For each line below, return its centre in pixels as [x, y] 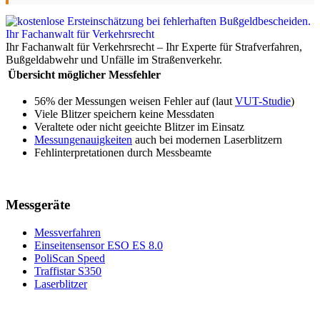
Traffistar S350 [68, 271]
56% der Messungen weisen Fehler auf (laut [135, 101]
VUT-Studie [263, 101]
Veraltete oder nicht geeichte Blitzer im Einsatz [139, 127]
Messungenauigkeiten [83, 140]
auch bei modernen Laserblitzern [207, 140]
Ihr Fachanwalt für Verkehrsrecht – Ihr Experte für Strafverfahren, [154, 47]
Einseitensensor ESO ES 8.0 [99, 245]
